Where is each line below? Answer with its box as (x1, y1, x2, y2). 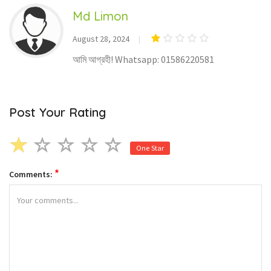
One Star (136, 143, 164, 153)
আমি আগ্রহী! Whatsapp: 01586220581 (73, 53, 214, 66)
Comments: (9, 169, 54, 180)
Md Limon (73, 8, 128, 24)
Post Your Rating (9, 105, 106, 120)
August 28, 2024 (73, 33, 129, 45)
